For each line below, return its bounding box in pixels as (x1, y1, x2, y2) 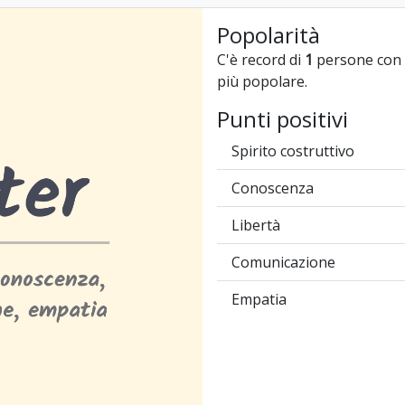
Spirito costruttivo (231, 141, 354, 161)
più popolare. (217, 71, 307, 91)
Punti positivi (217, 104, 348, 134)
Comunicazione (231, 252, 335, 272)
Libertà (231, 215, 280, 235)
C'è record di (217, 50, 305, 70)
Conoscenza (231, 178, 314, 198)
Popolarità (217, 20, 320, 50)
